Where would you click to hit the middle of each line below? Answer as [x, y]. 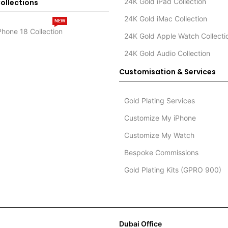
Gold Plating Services [159, 101]
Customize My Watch [159, 135]
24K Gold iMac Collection [165, 19]
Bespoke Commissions [161, 153]
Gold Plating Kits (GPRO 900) [173, 170]
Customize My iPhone [160, 118]
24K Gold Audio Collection [167, 53]
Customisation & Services [167, 72]
